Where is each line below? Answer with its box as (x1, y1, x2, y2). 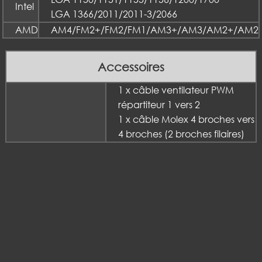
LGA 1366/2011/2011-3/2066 (51, 8, 177, 20)
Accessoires (98, 60, 164, 74)
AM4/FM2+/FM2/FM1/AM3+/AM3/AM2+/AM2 (51, 24, 258, 36)
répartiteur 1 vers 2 (118, 99, 200, 111)
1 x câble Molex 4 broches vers (118, 113, 254, 126)
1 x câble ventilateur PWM (118, 84, 234, 96)
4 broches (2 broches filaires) (118, 128, 244, 140)
